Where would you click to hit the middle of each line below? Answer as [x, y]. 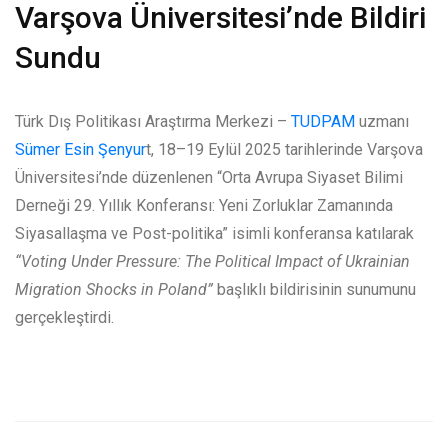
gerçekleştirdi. [64, 317]
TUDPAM [323, 121]
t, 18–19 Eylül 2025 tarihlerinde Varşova [284, 149]
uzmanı [382, 121]
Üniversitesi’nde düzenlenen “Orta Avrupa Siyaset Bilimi [209, 177]
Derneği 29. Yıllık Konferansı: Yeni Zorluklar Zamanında [204, 205]
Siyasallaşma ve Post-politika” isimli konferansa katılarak [214, 233]
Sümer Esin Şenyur [80, 149]
